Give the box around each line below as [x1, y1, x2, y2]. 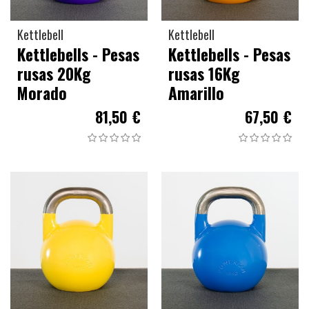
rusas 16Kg [168, 61, 239, 86]
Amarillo [168, 80, 224, 105]
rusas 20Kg [17, 61, 90, 86]
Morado [17, 80, 67, 105]
